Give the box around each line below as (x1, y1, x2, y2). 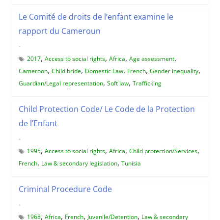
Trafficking (132, 79, 162, 87)
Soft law (107, 79, 129, 87)
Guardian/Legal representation (18, 79, 103, 87)
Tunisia (121, 159, 141, 167)
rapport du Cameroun (18, 25, 101, 36)
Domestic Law (84, 66, 123, 75)
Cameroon (18, 66, 48, 75)
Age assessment (129, 54, 174, 63)
